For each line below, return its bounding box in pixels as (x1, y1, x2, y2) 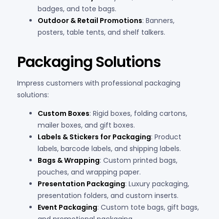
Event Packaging (38, 202, 97, 213)
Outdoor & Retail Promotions (38, 15, 142, 25)
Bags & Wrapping (38, 155, 100, 166)
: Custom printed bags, (100, 155, 177, 166)
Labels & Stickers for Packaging (38, 132, 151, 142)
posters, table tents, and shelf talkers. (38, 27, 165, 37)
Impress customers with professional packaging (17, 78, 180, 88)
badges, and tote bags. (38, 3, 116, 14)
